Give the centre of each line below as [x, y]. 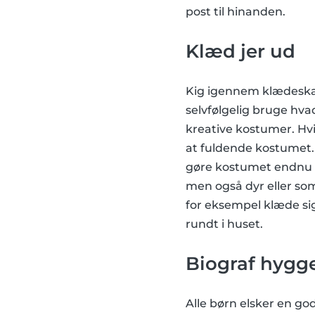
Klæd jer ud [240, 51]
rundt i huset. [224, 224]
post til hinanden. [236, 12]
